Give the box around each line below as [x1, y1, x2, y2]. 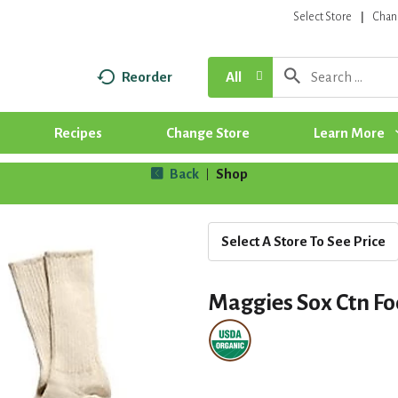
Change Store [165, 124, 250, 140]
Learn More [313, 124, 385, 140]
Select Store [293, 11, 353, 23]
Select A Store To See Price [221, 233, 386, 249]
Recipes [53, 124, 102, 140]
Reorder [121, 68, 172, 84]
